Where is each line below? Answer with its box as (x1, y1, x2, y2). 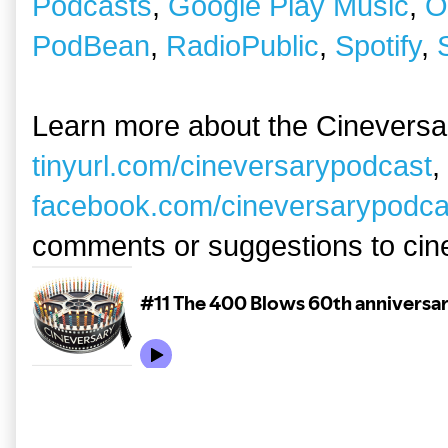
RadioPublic (166, 30, 319, 63)
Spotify (335, 30, 421, 63)
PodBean (32, 30, 150, 63)
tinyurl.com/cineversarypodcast (32, 150, 432, 183)
